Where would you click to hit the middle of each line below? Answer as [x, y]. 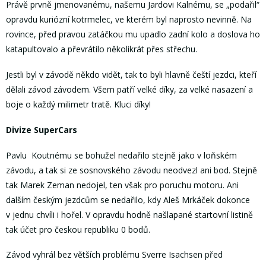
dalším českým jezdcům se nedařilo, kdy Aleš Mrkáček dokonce [128, 199]
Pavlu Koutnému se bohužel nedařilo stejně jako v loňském [121, 155]
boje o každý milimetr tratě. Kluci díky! [78, 104]
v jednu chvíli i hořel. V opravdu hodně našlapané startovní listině [129, 214]
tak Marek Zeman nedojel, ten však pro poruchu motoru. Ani [122, 185]
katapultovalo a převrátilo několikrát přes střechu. [102, 49]
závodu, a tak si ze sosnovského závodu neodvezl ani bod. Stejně [132, 170]
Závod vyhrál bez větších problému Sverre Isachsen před [114, 255]
